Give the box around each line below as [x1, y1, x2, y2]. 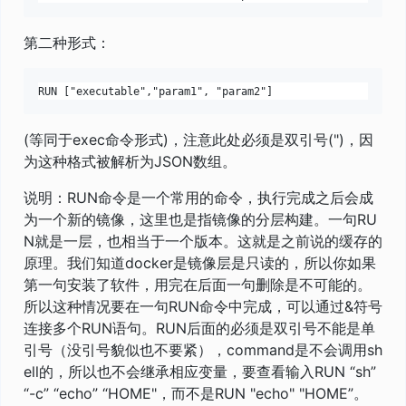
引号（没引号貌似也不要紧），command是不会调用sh [24, 340, 382, 359]
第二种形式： [24, 33, 111, 52]
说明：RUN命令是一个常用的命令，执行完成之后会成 [24, 188, 373, 207]
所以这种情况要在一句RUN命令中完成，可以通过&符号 [24, 296, 382, 315]
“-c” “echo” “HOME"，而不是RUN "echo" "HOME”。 [24, 383, 368, 402]
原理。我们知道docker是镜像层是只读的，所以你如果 [24, 253, 376, 272]
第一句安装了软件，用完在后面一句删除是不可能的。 [24, 275, 372, 294]
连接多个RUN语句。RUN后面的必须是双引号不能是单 [24, 318, 375, 337]
